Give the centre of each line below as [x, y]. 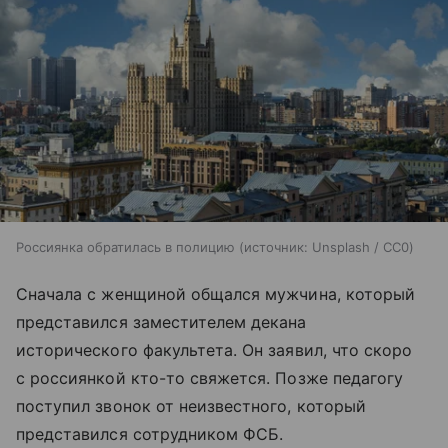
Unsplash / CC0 [360, 247]
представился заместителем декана [161, 322]
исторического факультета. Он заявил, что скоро [214, 350]
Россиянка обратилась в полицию [125, 247]
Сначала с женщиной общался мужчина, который [216, 294]
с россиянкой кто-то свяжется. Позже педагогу [210, 378]
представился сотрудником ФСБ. [150, 434]
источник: [276, 247]
